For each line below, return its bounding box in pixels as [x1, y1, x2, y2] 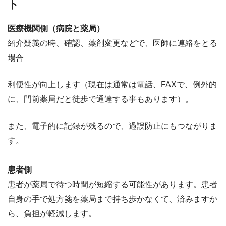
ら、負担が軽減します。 [8, 209, 96, 218]
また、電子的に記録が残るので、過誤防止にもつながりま [8, 121, 217, 130]
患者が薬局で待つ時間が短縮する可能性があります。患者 [8, 180, 217, 189]
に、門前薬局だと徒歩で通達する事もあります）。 [8, 94, 193, 103]
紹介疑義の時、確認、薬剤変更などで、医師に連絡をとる [8, 38, 217, 47]
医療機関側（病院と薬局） [8, 24, 104, 33]
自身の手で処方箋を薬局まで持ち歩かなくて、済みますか [8, 194, 217, 203]
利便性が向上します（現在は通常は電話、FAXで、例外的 [8, 80, 217, 89]
